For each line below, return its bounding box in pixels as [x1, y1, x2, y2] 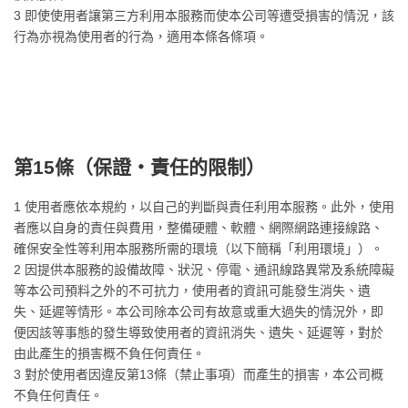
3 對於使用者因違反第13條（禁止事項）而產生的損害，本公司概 [14, 367, 383, 382]
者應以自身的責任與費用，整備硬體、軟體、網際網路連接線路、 [14, 220, 383, 235]
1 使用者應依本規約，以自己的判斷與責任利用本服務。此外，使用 [14, 199, 394, 214]
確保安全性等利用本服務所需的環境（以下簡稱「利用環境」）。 [14, 241, 383, 256]
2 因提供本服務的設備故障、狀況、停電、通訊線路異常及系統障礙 [14, 262, 394, 277]
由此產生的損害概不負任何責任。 [14, 346, 205, 361]
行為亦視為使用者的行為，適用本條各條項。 [14, 29, 269, 44]
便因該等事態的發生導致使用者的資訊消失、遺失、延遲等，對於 [14, 325, 383, 340]
